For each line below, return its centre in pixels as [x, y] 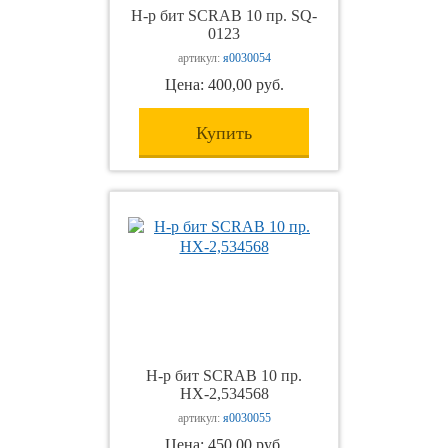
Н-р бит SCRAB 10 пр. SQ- [224, 15]
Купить [224, 133]
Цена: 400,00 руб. [224, 84]
